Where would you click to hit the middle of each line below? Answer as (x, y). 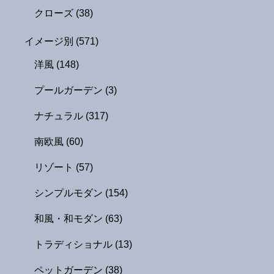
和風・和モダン (70, 219)
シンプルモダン (70, 193)
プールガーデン (70, 90)
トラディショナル (75, 244)
